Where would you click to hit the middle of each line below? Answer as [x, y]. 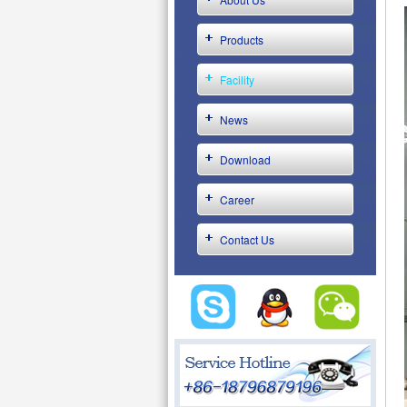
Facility [237, 79]
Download [245, 159]
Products [242, 40]
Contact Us [247, 239]
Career [237, 199]
